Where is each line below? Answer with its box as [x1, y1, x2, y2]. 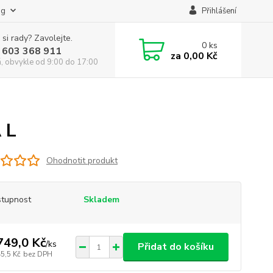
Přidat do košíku [137, 240, 214, 253]
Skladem [83, 194, 119, 205]
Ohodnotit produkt [46, 154, 118, 166]
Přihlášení [201, 5, 236, 16]
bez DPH [23, 249, 52, 259]
